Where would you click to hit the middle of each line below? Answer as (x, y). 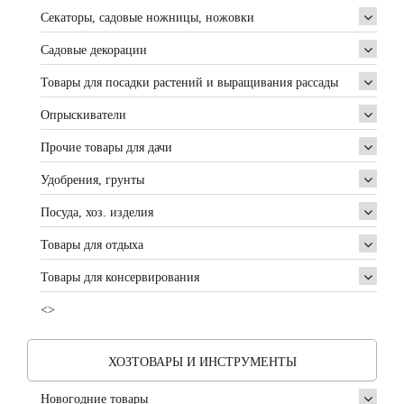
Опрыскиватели (83, 115)
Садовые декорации (94, 50)
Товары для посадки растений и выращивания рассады (189, 83)
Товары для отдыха (92, 245)
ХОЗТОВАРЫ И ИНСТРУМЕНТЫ (202, 362)
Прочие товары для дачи (106, 147)
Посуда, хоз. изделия (97, 212)
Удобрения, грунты (92, 180)
